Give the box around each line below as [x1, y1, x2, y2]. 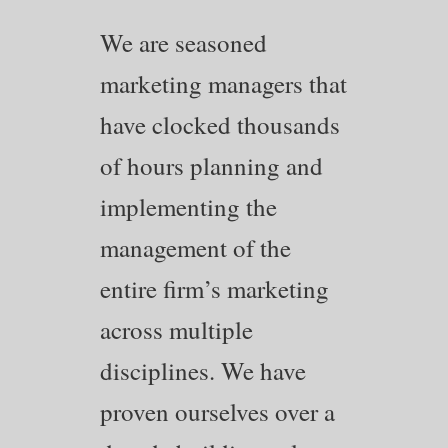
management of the [100, 230, 291, 264]
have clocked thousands [100, 107, 340, 141]
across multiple [100, 312, 253, 346]
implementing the [100, 189, 277, 223]
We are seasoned [100, 25, 267, 59]
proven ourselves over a [100, 394, 335, 428]
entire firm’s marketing [100, 271, 329, 305]
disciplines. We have [100, 353, 306, 387]
